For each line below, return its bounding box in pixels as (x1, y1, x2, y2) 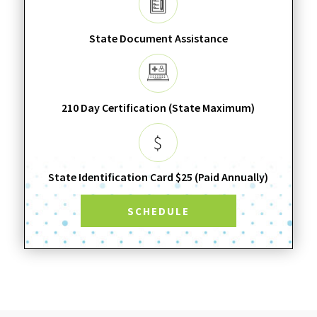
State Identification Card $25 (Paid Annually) (48, 169, 269, 184)
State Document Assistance (88, 30, 228, 45)
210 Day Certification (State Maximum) (62, 100, 255, 115)
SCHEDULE (127, 204, 190, 218)
